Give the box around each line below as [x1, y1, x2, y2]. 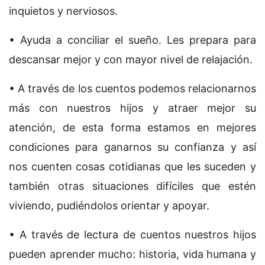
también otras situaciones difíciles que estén [9, 180, 256, 193]
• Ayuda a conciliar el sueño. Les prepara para [9, 34, 256, 47]
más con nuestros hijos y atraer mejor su [9, 102, 256, 115]
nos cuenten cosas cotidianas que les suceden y [9, 160, 256, 173]
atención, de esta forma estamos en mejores [9, 121, 256, 134]
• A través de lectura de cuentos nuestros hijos [9, 228, 256, 241]
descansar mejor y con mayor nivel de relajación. [9, 53, 253, 66]
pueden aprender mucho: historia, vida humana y [9, 248, 256, 261]
